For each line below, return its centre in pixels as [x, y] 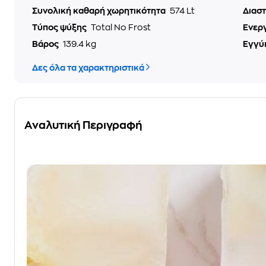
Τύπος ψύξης [60, 27]
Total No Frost [121, 27]
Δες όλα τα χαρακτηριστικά [88, 68]
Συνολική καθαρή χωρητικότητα [100, 11]
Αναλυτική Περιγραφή [83, 125]
